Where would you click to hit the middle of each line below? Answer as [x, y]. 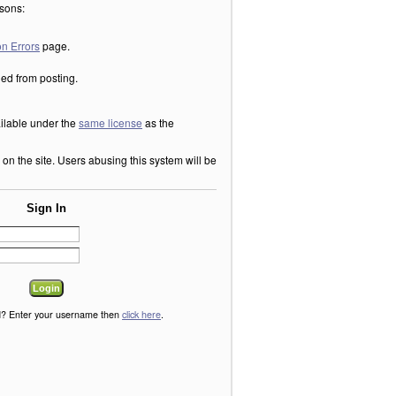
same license [110, 122]
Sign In [47, 209]
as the [158, 122]
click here [142, 315]
